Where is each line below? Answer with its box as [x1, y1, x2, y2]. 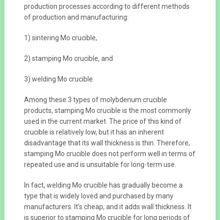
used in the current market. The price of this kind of [24, 117, 182, 126]
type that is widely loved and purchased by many [24, 192, 173, 200]
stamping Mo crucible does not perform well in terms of [24, 150, 195, 158]
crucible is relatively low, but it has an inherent [24, 128, 164, 137]
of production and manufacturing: [24, 13, 129, 22]
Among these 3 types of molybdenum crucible [24, 96, 167, 104]
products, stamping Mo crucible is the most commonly [24, 107, 191, 115]
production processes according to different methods [24, 2, 190, 11]
